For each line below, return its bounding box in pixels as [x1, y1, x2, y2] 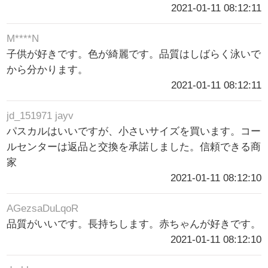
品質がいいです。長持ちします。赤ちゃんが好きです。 [7, 218, 261, 230]
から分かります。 [7, 64, 89, 76]
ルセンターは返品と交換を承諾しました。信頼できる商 [7, 141, 261, 153]
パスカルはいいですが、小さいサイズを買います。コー [7, 126, 261, 138]
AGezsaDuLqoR [7, 203, 79, 215]
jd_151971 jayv [7, 110, 74, 122]
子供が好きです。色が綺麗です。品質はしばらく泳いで [7, 48, 261, 60]
